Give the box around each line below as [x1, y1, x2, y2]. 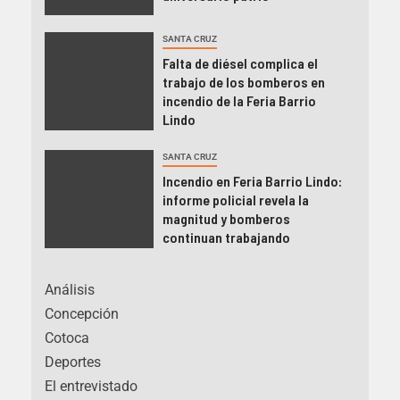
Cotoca [45, 329, 89, 347]
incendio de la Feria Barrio [162, 92, 316, 110]
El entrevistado [45, 378, 137, 396]
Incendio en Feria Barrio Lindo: [162, 172, 342, 190]
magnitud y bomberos [162, 210, 290, 228]
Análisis [45, 281, 95, 299]
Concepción [45, 305, 119, 323]
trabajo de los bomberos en [162, 73, 325, 91]
